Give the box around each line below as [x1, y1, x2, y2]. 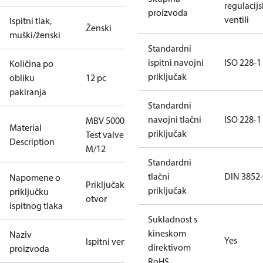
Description [9, 136, 55, 147]
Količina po [9, 58, 53, 69]
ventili [224, 14, 249, 25]
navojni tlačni [148, 113, 201, 125]
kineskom [148, 227, 186, 239]
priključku [9, 186, 49, 197]
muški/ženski [9, 29, 60, 41]
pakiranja [9, 86, 46, 97]
